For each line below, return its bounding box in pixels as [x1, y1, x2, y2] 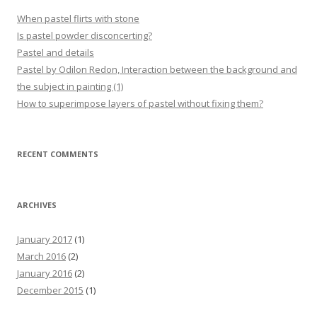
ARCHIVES [17, 199, 57, 210]
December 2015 [17, 283, 83, 296]
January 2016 [17, 266, 72, 279]
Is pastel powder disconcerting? [17, 28, 152, 42]
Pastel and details [17, 45, 94, 59]
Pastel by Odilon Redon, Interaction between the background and [17, 62, 297, 76]
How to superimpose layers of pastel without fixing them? [17, 96, 263, 110]
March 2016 [17, 249, 66, 263]
